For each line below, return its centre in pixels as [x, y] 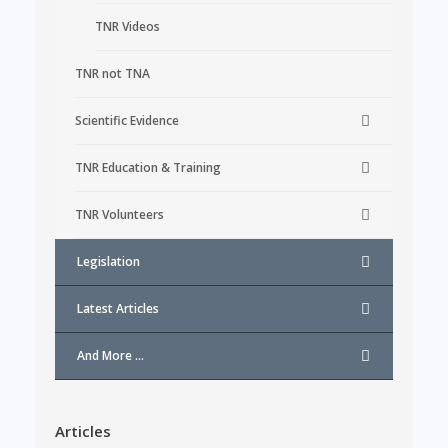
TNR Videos [127, 26]
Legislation [108, 261]
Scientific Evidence [127, 120]
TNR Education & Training [148, 167]
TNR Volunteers [119, 214]
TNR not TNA [112, 73]
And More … [110, 355]
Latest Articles [118, 308]
